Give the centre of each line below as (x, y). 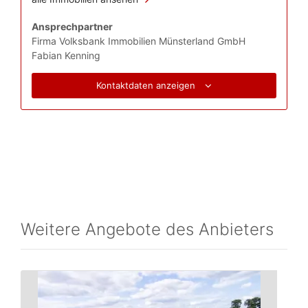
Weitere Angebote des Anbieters (147, 229)
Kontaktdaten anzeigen (147, 85)
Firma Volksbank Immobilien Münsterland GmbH (139, 41)
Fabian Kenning (66, 55)
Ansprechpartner (72, 26)
